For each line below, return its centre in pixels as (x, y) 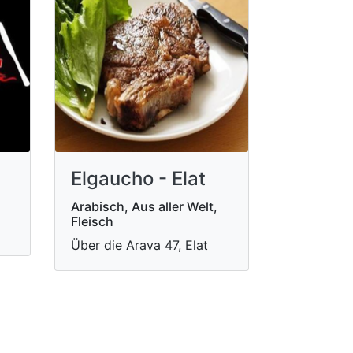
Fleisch (92, 221)
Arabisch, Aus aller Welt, (144, 206)
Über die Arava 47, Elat (139, 245)
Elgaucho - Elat (138, 178)
